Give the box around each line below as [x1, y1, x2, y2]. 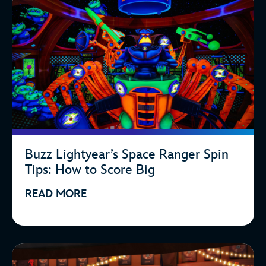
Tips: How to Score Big [25, 161, 155, 178]
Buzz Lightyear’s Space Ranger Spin [25, 146, 229, 163]
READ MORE [25, 187, 87, 200]
